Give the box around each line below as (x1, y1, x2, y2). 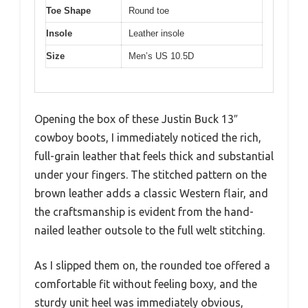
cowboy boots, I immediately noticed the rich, (34, 131, 261, 144)
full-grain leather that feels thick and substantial (34, 149, 274, 162)
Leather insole (129, 28, 184, 39)
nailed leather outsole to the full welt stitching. (34, 223, 265, 236)
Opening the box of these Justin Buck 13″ (34, 112, 238, 125)
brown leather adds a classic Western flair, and (34, 186, 268, 199)
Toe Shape (46, 5, 91, 16)
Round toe (129, 5, 169, 16)
